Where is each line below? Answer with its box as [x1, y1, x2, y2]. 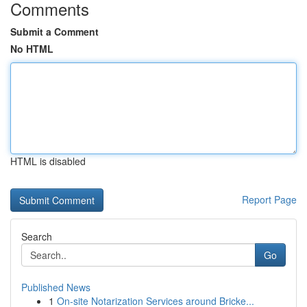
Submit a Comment [10, 25, 99, 38]
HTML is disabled [10, 154, 86, 168]
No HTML [10, 42, 53, 56]
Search [21, 230, 52, 243]
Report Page [242, 193, 297, 206]
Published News [21, 280, 90, 294]
